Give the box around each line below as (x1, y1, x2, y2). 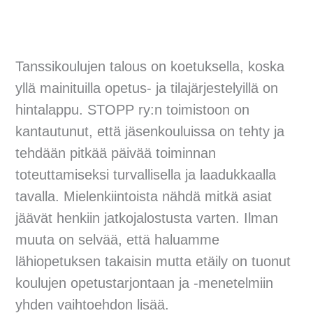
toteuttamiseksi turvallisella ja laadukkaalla (15, 167, 277, 183)
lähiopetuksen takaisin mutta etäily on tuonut (15, 254, 291, 270)
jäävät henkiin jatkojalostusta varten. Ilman (15, 210, 279, 226)
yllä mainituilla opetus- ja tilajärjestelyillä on (15, 80, 279, 96)
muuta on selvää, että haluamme (15, 232, 220, 248)
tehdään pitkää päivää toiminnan (15, 145, 217, 161)
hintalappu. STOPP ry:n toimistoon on (15, 102, 250, 118)
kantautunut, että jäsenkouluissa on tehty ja (15, 124, 285, 140)
